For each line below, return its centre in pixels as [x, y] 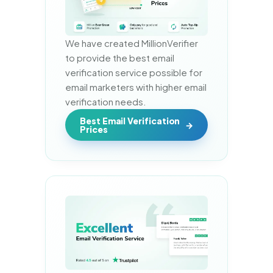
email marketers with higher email [136, 87]
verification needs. [106, 101]
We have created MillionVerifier [132, 43]
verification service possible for [134, 72]
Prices [94, 129]
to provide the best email [120, 57]
